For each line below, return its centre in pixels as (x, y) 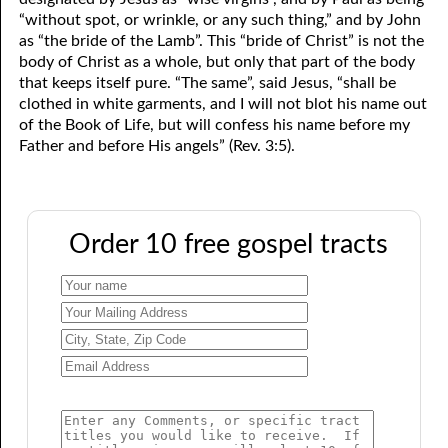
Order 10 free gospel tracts (228, 245)
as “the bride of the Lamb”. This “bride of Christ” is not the (222, 41)
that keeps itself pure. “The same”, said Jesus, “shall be (208, 83)
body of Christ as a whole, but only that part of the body (217, 62)
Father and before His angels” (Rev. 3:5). (157, 146)
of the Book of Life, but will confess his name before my (215, 125)
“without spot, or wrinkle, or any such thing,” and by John (220, 20)
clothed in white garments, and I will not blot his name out (223, 104)
